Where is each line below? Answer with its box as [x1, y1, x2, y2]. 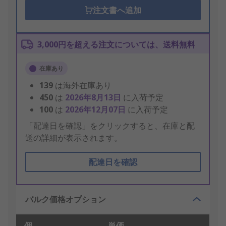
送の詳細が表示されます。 [25, 132, 122, 144]
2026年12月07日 [65, 104, 128, 116]
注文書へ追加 [92, 5, 141, 16]
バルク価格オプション [25, 194, 106, 205]
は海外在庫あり [55, 80, 111, 91]
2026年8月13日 [65, 92, 123, 103]
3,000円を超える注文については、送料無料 [37, 39, 195, 50]
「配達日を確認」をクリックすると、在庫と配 [25, 120, 195, 132]
